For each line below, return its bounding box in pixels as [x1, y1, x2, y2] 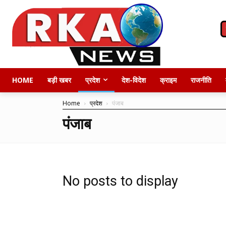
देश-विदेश [122, 75, 146, 85]
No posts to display [63, 173, 178, 189]
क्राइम [160, 75, 177, 85]
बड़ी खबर [47, 75, 71, 85]
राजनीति [191, 75, 211, 85]
